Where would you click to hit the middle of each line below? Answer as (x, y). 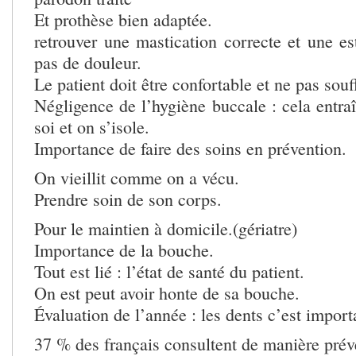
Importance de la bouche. (124, 250)
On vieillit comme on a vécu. (137, 177)
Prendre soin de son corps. (128, 199)
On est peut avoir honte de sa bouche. (167, 292)
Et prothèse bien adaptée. (123, 19)
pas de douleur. (88, 62)
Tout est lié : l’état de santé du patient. (169, 271)
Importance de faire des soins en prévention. (190, 148)
